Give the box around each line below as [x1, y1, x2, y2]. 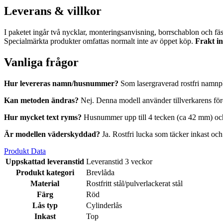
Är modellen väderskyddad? [4, 129, 100, 138]
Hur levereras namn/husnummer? [4, 79, 118, 88]
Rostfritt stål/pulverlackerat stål [86, 179, 183, 188]
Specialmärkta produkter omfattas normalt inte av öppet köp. [4, 36, 195, 45]
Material [30, 179, 59, 188]
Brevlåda [86, 168, 114, 177]
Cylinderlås [86, 201, 122, 210]
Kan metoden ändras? [4, 96, 79, 105]
